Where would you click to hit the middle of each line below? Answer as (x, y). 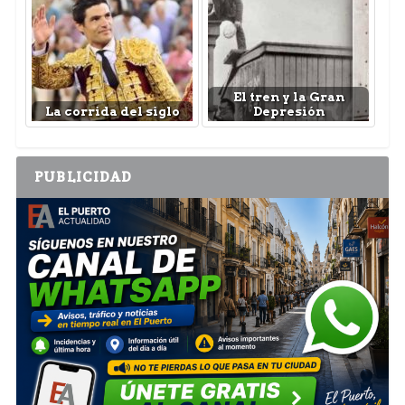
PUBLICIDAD (83, 177)
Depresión (288, 112)
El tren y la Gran (288, 97)
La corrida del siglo (112, 112)
